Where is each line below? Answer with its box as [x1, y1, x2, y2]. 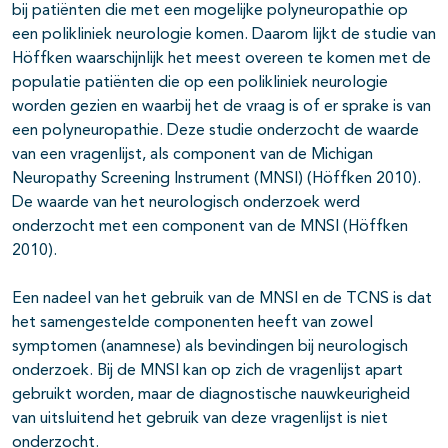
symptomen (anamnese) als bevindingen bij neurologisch [12, 339, 408, 356]
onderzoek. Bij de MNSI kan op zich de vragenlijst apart [12, 363, 403, 380]
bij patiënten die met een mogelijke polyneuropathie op [12, 3, 408, 20]
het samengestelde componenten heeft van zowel [12, 315, 373, 332]
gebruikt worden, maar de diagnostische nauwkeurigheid [12, 387, 410, 404]
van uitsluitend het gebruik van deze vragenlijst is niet [12, 411, 388, 428]
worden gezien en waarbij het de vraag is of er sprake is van [12, 99, 431, 116]
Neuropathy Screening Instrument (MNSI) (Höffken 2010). [12, 171, 421, 188]
